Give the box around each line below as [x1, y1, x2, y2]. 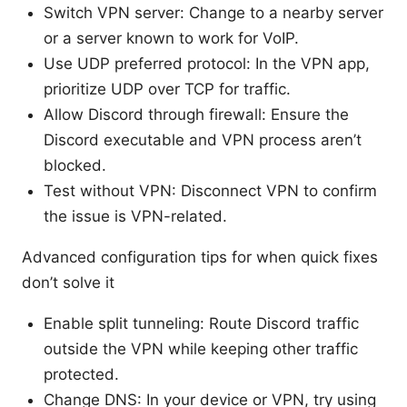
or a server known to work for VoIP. [44, 28, 299, 47]
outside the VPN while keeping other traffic [44, 339, 358, 358]
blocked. [44, 155, 106, 174]
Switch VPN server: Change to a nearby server [44, 3, 383, 22]
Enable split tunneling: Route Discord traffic [44, 313, 359, 333]
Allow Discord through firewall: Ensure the [44, 104, 349, 124]
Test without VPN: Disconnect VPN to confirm [44, 181, 377, 200]
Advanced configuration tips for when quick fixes [22, 247, 378, 266]
